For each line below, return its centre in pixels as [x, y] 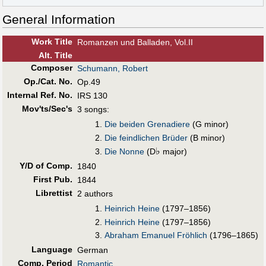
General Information [59, 19]
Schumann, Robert [113, 68]
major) [174, 152]
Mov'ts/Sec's [47, 109]
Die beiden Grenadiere [148, 124]
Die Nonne [125, 152]
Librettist [54, 193]
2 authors [95, 194]
